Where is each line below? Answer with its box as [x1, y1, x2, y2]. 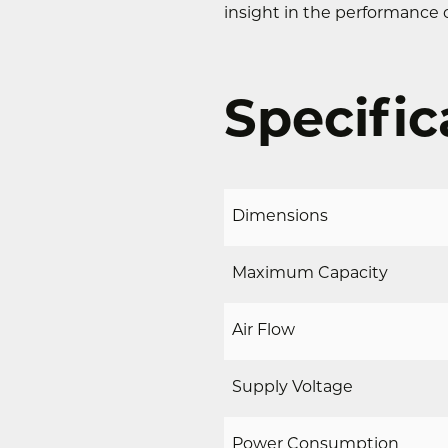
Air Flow [232, 323, 295, 339]
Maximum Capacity [232, 266, 388, 282]
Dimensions [232, 209, 328, 225]
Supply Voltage [232, 380, 353, 396]
